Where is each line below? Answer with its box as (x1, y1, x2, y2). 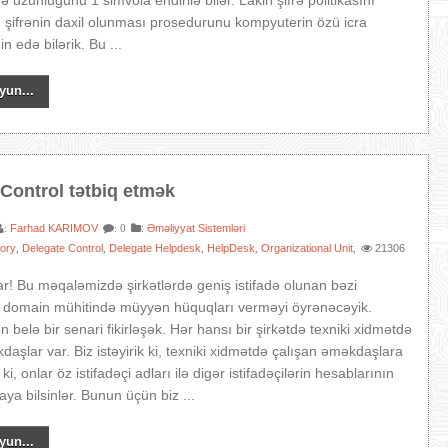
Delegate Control (22, 242, 104, 254)
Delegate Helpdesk (109, 242, 202, 254)
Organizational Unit (261, 242, 354, 254)
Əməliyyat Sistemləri (147, 222, 246, 234)
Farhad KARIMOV (10, 222, 99, 234)
